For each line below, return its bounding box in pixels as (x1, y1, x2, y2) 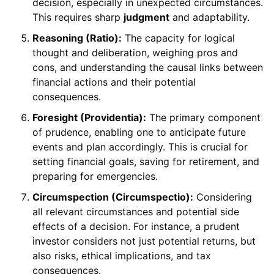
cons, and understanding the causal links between (32, 61, 263, 74)
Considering (193, 191, 252, 204)
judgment (123, 11, 169, 24)
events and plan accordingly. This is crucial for (32, 141, 248, 154)
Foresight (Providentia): (32, 111, 146, 124)
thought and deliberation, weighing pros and (32, 46, 238, 59)
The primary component (146, 111, 261, 124)
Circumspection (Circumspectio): (32, 191, 193, 204)
